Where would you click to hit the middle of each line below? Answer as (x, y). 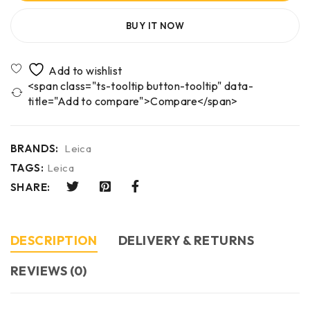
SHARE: (30, 187)
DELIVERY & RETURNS (186, 240)
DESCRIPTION (54, 240)
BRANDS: (35, 148)
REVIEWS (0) (49, 271)
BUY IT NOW (155, 25)
